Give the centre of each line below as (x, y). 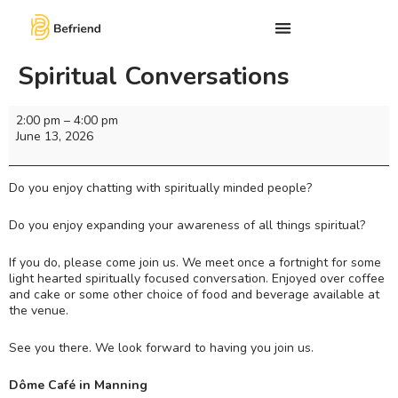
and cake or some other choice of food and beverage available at (194, 294)
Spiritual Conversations (154, 77)
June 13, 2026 (55, 137)
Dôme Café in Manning (78, 385)
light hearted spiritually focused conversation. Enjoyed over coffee (197, 278)
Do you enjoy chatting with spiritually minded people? (160, 187)
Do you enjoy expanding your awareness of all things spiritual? (187, 225)
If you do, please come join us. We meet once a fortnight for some (195, 262)
